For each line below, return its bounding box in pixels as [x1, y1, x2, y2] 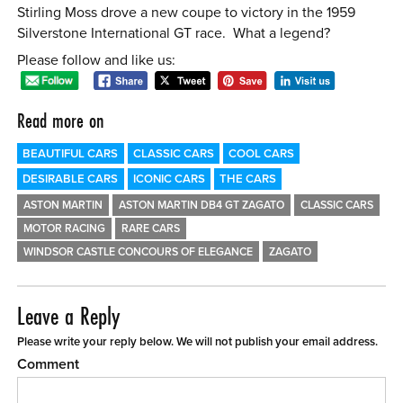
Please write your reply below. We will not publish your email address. [17, 334, 379, 349]
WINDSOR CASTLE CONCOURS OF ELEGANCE [23, 245, 254, 259]
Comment [17, 355, 80, 373]
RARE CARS [121, 221, 181, 236]
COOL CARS [228, 147, 294, 162]
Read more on [17, 107, 105, 135]
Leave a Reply [17, 299, 121, 333]
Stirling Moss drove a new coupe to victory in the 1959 [17, 4, 356, 22]
